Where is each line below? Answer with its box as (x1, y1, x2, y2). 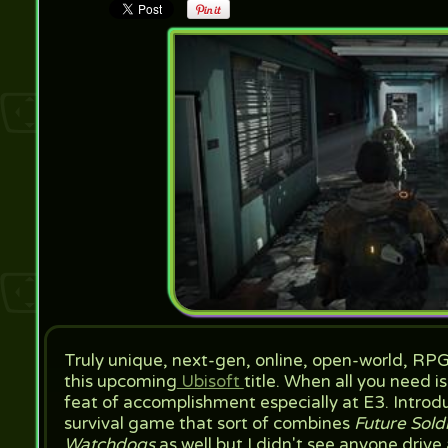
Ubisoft (176, 371, 244, 392)
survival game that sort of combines (63, 413, 350, 434)
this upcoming (63, 371, 177, 392)
